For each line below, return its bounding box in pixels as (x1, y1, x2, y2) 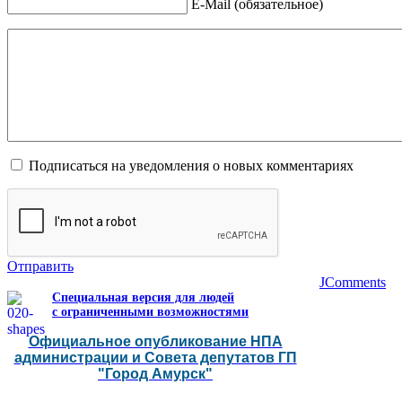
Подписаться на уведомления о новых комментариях (29, 158, 354, 174)
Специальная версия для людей (52, 291, 234, 305)
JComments (319, 275, 386, 291)
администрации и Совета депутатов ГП (13, 350, 297, 366)
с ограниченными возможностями (52, 305, 249, 319)
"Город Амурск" (98, 366, 213, 382)
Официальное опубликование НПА (28, 334, 283, 350)
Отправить (7, 258, 74, 275)
